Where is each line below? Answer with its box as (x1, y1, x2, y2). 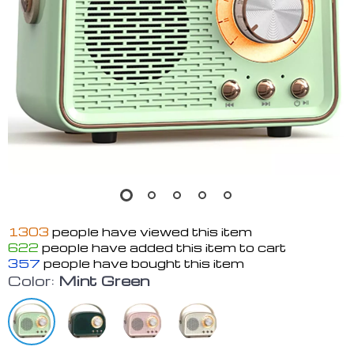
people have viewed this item (49, 224, 252, 239)
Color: (8, 271, 55, 289)
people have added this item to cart (39, 239, 286, 255)
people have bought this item (40, 255, 244, 271)
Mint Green (58, 271, 149, 289)
